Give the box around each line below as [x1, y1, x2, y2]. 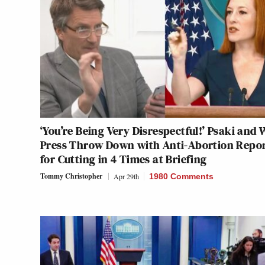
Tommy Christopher [40, 170, 102, 181]
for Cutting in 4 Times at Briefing [40, 150, 207, 167]
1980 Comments [149, 171, 214, 181]
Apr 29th [114, 171, 139, 181]
